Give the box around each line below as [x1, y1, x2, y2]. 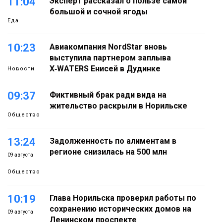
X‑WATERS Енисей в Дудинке [50, 64, 161, 74]
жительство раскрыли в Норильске [50, 101, 187, 111]
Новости [7, 65, 35, 72]
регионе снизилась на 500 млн [50, 147, 167, 157]
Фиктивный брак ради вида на [50, 90, 166, 100]
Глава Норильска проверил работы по [50, 193, 196, 203]
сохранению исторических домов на [50, 204, 191, 214]
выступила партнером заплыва [50, 53, 171, 63]
